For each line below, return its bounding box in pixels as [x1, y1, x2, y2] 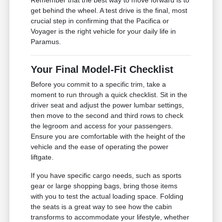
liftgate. [31, 153, 54, 162]
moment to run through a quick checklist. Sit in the [31, 91, 188, 99]
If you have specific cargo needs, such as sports [31, 171, 182, 180]
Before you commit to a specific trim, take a [31, 80, 166, 89]
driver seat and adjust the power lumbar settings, [31, 101, 184, 110]
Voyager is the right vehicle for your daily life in [31, 27, 176, 36]
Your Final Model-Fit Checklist [31, 64, 174, 75]
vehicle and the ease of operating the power [31, 143, 169, 151]
